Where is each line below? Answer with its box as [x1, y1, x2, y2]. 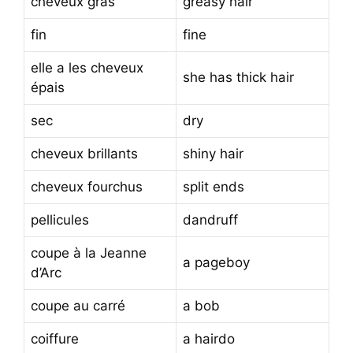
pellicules [31, 211, 89, 228]
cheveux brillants [31, 145, 138, 162]
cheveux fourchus [31, 178, 143, 195]
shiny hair [183, 145, 243, 162]
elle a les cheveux [31, 59, 143, 76]
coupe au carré [31, 297, 125, 314]
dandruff [183, 211, 238, 228]
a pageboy [183, 254, 250, 270]
